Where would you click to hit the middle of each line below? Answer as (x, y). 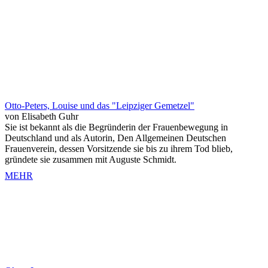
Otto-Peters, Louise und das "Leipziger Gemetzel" (100, 106)
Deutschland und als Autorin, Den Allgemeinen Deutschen (115, 138)
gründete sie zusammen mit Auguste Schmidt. (91, 159)
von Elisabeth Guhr (42, 116)
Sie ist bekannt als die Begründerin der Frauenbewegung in (116, 127)
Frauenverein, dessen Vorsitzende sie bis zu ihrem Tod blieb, (119, 149)
